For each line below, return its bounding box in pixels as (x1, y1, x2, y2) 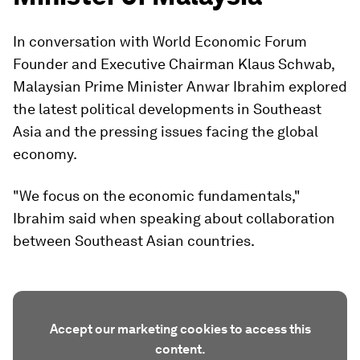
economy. (13, 145, 77, 162)
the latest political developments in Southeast (13, 100, 321, 117)
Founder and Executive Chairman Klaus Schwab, (13, 55, 334, 72)
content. (154, 342, 206, 357)
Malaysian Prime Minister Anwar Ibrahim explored (13, 78, 347, 95)
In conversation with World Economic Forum (13, 33, 307, 50)
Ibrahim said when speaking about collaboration (13, 210, 335, 227)
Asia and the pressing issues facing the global (13, 123, 318, 140)
